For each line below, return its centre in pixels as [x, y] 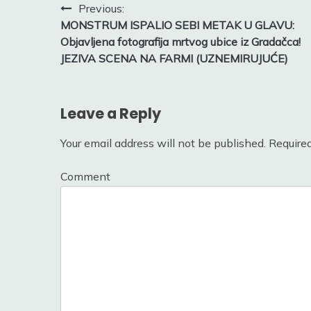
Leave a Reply [111, 114]
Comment [85, 177]
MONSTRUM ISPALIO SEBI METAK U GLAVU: [177, 25]
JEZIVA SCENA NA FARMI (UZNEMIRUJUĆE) [174, 58]
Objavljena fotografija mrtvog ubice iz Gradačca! [180, 41]
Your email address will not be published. [163, 143]
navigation [108, 36]
